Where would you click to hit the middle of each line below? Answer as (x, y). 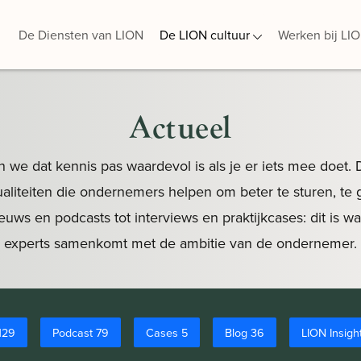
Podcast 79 (81, 332)
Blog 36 (245, 332)
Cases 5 (167, 332)
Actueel (180, 127)
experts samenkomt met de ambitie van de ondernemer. (180, 243)
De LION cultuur (205, 35)
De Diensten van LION (81, 35)
